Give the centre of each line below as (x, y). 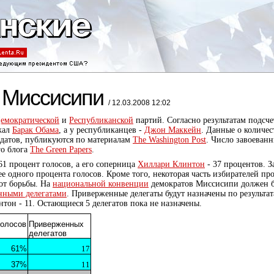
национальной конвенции (101, 184)
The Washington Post (169, 140)
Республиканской (101, 120)
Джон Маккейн (173, 130)
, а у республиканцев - (102, 130)
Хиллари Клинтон (171, 164)
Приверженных (56, 224)
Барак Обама (35, 130)
